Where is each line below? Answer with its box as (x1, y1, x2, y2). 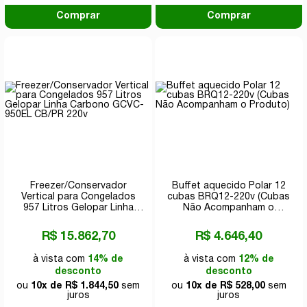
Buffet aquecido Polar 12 (171, 181, 286, 191)
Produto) (208, 214, 249, 223)
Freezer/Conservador (29, 181, 127, 191)
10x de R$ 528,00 (185, 281, 265, 291)
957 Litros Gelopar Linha (23, 203, 134, 212)
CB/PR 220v (51, 225, 106, 234)
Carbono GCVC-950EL (27, 214, 129, 223)
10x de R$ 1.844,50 (31, 281, 119, 291)
